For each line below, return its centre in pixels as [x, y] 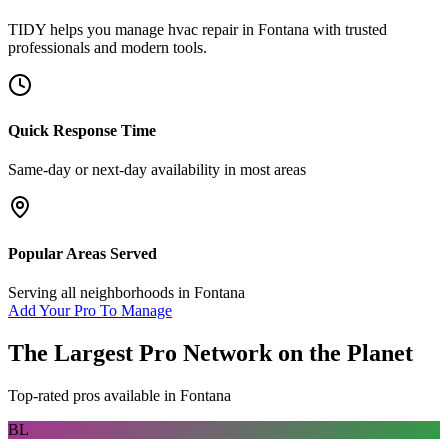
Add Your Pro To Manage [90, 310]
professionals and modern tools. [107, 47]
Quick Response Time [82, 131]
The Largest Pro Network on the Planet [210, 352]
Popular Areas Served [82, 253]
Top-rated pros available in [94, 395]
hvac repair [203, 29]
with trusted [348, 29]
